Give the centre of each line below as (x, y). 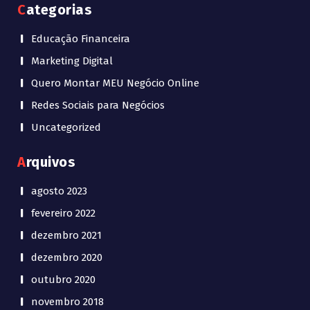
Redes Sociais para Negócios (98, 106)
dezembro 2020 (67, 258)
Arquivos (51, 162)
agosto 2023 (59, 191)
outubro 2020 (63, 280)
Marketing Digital (72, 61)
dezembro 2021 (66, 236)
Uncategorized (66, 128)
